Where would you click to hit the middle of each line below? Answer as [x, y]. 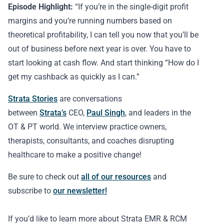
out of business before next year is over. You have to [99, 49]
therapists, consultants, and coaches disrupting [91, 141]
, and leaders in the [158, 113]
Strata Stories [33, 99]
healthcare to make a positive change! [75, 155]
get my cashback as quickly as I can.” [74, 77]
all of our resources [116, 177]
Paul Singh [106, 113]
